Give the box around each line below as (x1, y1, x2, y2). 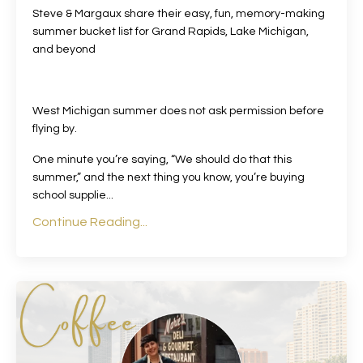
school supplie (32, 189, 106, 201)
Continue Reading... (32, 215, 147, 228)
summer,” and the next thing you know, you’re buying (32, 171, 305, 183)
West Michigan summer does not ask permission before (32, 105, 324, 117)
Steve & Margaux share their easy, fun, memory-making (32, 7, 325, 19)
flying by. (32, 122, 77, 135)
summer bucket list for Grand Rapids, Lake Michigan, (32, 25, 309, 37)
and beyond (32, 43, 96, 55)
